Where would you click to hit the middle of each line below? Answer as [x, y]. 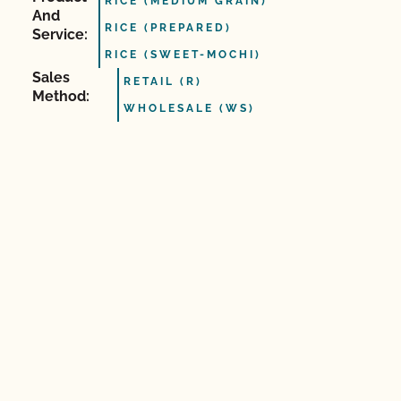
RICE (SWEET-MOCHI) [183, 55]
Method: [61, 96]
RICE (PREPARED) [169, 28]
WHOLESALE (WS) [190, 108]
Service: [60, 34]
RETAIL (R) [163, 81]
